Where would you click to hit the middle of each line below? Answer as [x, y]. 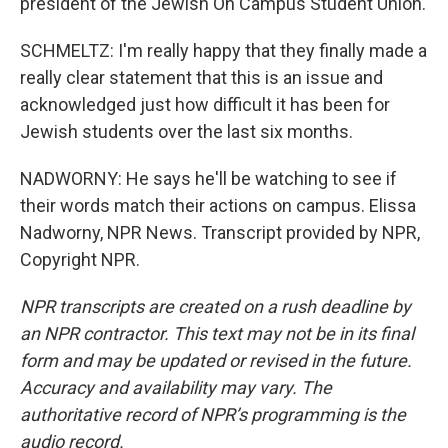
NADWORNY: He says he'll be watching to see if [208, 178]
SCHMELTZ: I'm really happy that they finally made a [223, 50]
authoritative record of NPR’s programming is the [213, 414]
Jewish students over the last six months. [186, 131]
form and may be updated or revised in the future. [216, 360]
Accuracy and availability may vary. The [176, 387]
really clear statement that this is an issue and [201, 77]
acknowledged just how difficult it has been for [205, 104]
